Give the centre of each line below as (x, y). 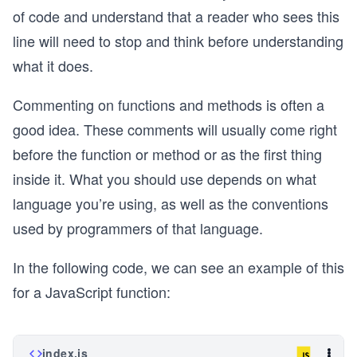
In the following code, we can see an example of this (178, 267)
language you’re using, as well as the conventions (171, 203)
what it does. (53, 65)
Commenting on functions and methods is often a (169, 104)
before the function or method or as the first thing (167, 154)
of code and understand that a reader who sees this (176, 16)
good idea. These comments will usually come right (175, 129)
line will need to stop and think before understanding (178, 41)
